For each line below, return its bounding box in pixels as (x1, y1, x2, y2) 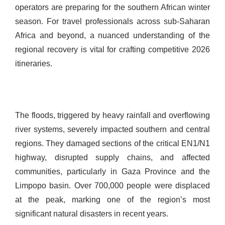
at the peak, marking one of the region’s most (15, 195, 210, 204)
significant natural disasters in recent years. (15, 209, 168, 218)
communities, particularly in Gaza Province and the (15, 167, 210, 176)
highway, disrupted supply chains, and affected (15, 153, 210, 162)
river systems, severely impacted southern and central (15, 125, 210, 134)
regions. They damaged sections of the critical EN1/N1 (15, 139, 210, 148)
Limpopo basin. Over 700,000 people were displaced (15, 181, 210, 190)
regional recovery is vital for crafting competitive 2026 (15, 45, 210, 54)
